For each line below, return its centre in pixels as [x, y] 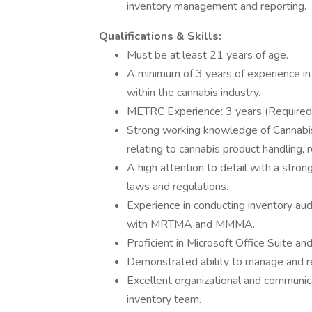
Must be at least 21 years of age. [208, 55]
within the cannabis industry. [194, 93]
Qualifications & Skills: [160, 36]
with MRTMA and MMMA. [191, 224]
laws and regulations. [178, 187]
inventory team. [164, 299]
